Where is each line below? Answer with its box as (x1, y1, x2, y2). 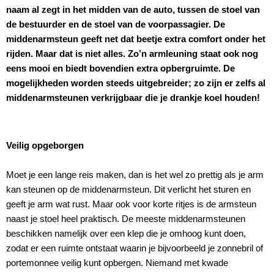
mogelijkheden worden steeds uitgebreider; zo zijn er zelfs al (6, 77, 265, 88)
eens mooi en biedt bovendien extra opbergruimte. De (6, 62, 235, 73)
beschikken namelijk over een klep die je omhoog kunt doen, (6, 228, 246, 239)
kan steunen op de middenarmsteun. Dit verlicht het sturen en (6, 183, 251, 194)
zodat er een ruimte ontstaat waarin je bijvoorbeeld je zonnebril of (6, 242, 263, 253)
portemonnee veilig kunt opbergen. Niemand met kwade (6, 257, 228, 268)
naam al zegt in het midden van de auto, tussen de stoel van (6, 4, 260, 15)
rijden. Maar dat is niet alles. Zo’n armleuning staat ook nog (6, 48, 258, 59)
